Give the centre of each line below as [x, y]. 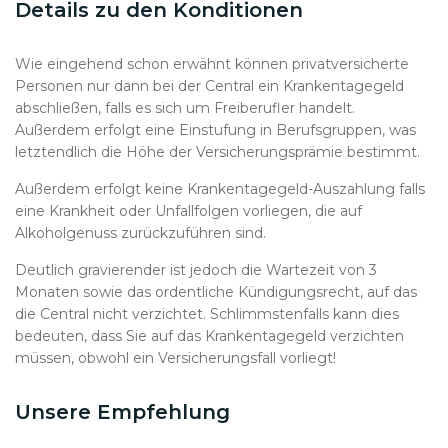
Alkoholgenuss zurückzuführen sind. [140, 233]
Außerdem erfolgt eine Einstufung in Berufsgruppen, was [215, 130]
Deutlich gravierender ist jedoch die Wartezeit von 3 [196, 270]
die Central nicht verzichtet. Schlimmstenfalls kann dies [207, 314]
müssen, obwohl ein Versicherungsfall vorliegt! [175, 358]
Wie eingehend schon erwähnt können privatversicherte [212, 64]
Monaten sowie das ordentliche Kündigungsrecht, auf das [216, 292]
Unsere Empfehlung [122, 412]
